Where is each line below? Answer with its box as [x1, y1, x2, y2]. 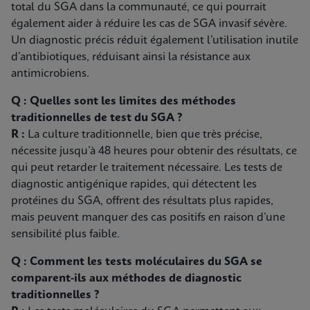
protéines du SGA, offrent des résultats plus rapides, [11, 195, 273, 207]
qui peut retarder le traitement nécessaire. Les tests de [11, 162, 282, 174]
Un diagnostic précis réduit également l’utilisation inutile [11, 35, 298, 46]
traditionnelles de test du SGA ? [11, 112, 182, 124]
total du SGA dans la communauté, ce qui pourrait [11, 1, 266, 13]
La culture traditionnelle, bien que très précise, [25, 129, 262, 140]
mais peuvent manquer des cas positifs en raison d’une [11, 212, 285, 224]
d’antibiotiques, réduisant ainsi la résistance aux [11, 51, 250, 63]
